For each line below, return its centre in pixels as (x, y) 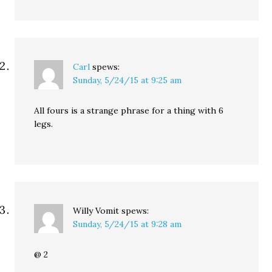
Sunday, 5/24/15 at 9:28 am (127, 224)
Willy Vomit (96, 211)
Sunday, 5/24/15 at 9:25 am (127, 80)
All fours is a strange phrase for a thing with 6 (129, 110)
